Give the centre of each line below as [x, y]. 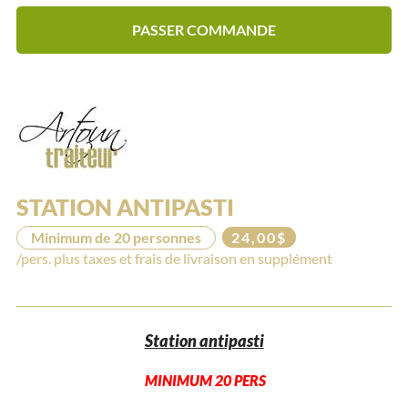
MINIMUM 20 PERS [205, 380]
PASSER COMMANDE [204, 29]
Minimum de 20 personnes [116, 237]
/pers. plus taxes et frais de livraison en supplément [174, 258]
